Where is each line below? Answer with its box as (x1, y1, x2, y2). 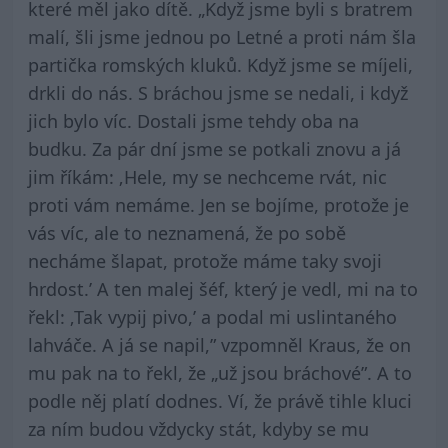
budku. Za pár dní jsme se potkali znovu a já (27, 137, 401, 162)
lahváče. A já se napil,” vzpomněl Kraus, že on (27, 333, 411, 358)
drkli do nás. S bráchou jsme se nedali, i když (27, 81, 408, 106)
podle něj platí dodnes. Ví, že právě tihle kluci (27, 389, 412, 414)
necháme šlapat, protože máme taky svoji (27, 249, 382, 274)
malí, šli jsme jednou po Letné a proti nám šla (27, 25, 416, 50)
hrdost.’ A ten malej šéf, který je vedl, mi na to (27, 277, 418, 302)
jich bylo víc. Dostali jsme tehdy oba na (27, 109, 359, 134)
